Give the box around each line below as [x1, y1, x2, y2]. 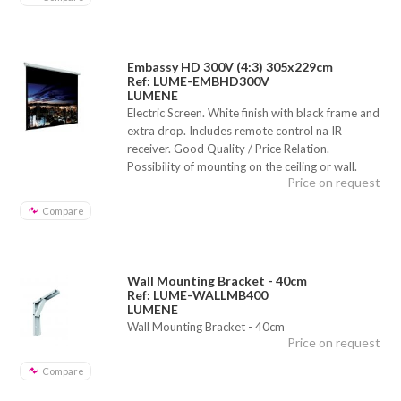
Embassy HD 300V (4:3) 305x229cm [127, 58, 334, 74]
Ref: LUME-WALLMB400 [127, 286, 269, 303]
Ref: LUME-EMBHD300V [127, 73, 270, 89]
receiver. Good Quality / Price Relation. [127, 141, 330, 156]
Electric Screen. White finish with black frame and [127, 105, 380, 120]
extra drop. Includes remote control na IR [127, 123, 343, 138]
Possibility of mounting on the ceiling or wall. [127, 158, 358, 174]
